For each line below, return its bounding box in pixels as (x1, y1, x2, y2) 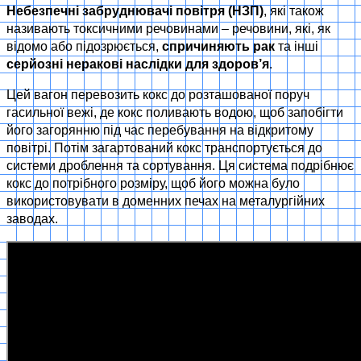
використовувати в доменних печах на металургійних (6, 194, 325, 209)
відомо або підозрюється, (6, 39, 162, 54)
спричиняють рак (162, 39, 275, 54)
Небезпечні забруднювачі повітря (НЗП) (6, 4, 263, 19)
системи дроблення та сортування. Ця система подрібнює (6, 159, 354, 173)
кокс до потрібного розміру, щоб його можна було (6, 176, 300, 191)
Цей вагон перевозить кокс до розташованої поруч (6, 88, 309, 102)
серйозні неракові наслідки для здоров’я (6, 57, 269, 72)
